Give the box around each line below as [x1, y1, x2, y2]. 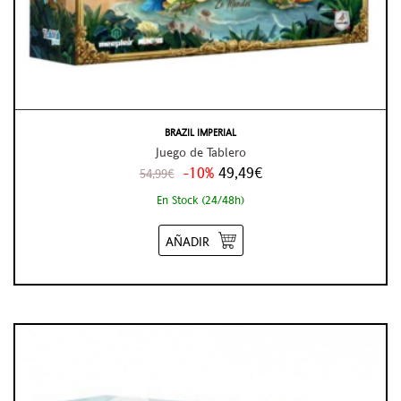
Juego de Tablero [155, 143, 246, 162]
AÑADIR [165, 232, 209, 251]
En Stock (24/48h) [157, 191, 244, 208]
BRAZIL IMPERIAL [165, 125, 236, 141]
